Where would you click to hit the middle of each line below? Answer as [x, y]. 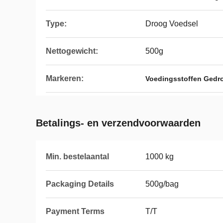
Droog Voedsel [172, 24]
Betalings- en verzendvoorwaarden [118, 123]
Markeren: [65, 78]
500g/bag [162, 184]
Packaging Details [80, 184]
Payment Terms [75, 211]
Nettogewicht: [72, 51]
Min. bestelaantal [77, 157]
